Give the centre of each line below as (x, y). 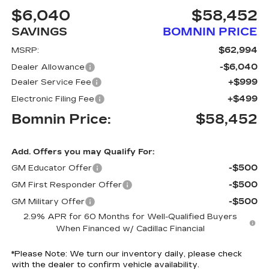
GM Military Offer (48, 201)
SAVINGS (39, 32)
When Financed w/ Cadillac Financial (130, 228)
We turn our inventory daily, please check (154, 254)
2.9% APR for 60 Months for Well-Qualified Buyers (130, 216)
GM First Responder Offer (66, 185)
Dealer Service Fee (51, 82)
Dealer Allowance (48, 67)
